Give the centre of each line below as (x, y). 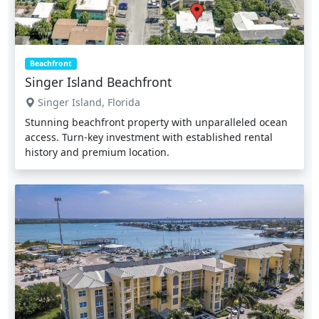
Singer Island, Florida (88, 103)
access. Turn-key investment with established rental (149, 137)
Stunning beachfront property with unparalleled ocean (156, 122)
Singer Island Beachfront (98, 82)
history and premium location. (97, 152)
